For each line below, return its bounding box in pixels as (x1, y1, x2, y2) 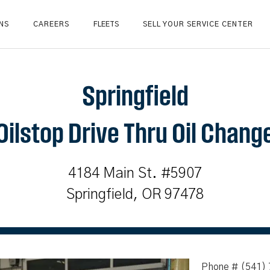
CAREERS (33, 20, 69, 28)
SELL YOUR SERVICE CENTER (143, 20, 253, 28)
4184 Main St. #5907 (68, 166, 202, 181)
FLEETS (93, 20, 119, 28)
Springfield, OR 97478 (66, 187, 204, 202)
